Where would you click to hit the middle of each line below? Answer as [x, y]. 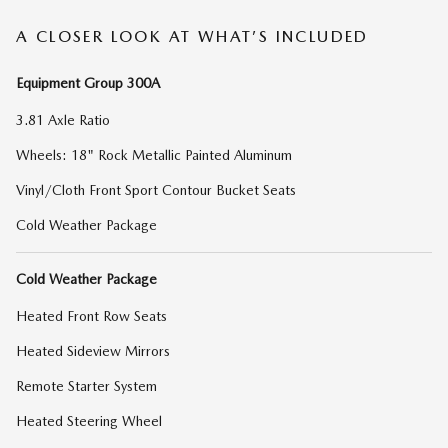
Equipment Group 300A [88, 82]
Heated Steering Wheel [89, 420]
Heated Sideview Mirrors [93, 350]
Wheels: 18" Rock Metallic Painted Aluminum [154, 154]
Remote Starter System [86, 385]
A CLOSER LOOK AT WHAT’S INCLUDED [192, 36]
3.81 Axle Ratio [63, 119]
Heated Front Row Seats [91, 315]
